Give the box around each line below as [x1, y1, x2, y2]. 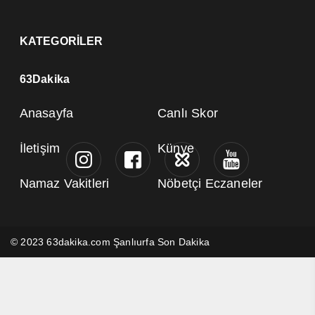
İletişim [19, 141, 60, 155]
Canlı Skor [157, 105, 218, 120]
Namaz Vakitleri [19, 176, 110, 191]
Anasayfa [19, 105, 74, 120]
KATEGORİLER [19, 34, 103, 47]
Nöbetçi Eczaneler [157, 176, 263, 191]
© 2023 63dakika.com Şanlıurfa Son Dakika [11, 236, 210, 247]
